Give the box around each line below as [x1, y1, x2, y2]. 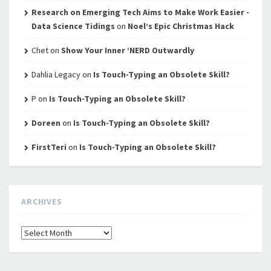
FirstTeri [31, 142, 67, 152]
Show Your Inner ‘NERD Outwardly [60, 45, 194, 56]
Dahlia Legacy [31, 69, 80, 80]
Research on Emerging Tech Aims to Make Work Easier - [31, 7, 249, 18]
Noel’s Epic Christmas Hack [127, 21, 234, 31]
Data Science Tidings [31, 21, 115, 31]
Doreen [31, 117, 60, 128]
